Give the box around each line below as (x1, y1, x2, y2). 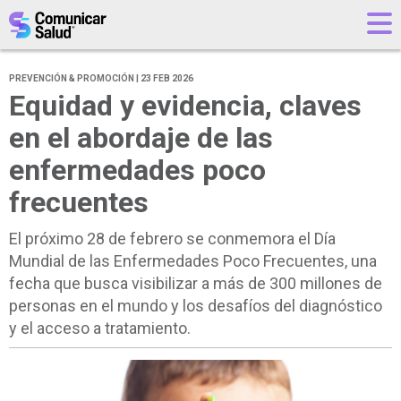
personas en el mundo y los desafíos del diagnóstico (9, 296, 382, 316)
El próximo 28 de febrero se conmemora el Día (9, 229, 336, 249)
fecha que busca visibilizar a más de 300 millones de (9, 274, 382, 294)
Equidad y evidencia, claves (9, 89, 362, 124)
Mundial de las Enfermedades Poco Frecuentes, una (9, 252, 377, 271)
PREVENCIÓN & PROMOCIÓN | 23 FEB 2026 (9, 73, 193, 84)
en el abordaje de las (9, 121, 273, 156)
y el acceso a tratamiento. (9, 319, 191, 338)
